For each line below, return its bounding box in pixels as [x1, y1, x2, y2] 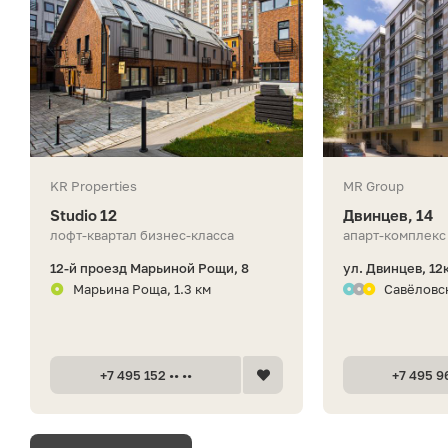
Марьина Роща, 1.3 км [73, 280, 211, 297]
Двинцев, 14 [343, 205, 434, 224]
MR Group [343, 177, 405, 194]
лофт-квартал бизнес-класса [50, 226, 234, 243]
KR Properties [50, 177, 137, 194]
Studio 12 [50, 205, 117, 224]
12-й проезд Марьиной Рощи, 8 [50, 259, 249, 276]
